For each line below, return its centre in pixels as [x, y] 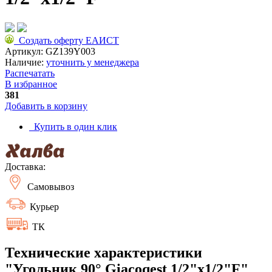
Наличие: [25, 62]
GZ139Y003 [70, 51]
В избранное [31, 84]
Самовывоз [49, 186]
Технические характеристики [104, 252]
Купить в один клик [73, 126]
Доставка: [25, 166]
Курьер [43, 206]
